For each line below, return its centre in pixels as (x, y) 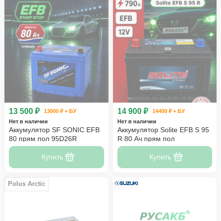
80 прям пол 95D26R (43, 139)
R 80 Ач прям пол (146, 139)
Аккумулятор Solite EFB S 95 (163, 130)
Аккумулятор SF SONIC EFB (54, 130)
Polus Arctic (27, 184)
